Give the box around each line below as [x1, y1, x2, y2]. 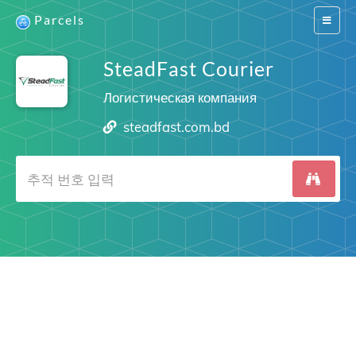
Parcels [34, 12, 85, 27]
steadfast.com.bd [123, 118, 230, 135]
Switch [322, 14, 350, 25]
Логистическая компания [103, 89, 257, 106]
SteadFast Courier [103, 56, 274, 80]
